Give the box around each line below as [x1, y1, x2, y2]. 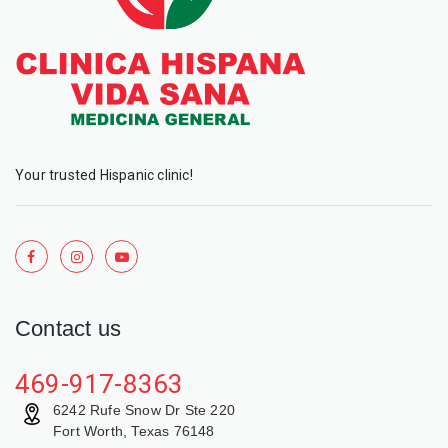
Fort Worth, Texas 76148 [53, 422, 215, 439]
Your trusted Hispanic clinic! [15, 166, 193, 183]
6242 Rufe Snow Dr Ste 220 [53, 401, 235, 418]
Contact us [15, 315, 121, 341]
